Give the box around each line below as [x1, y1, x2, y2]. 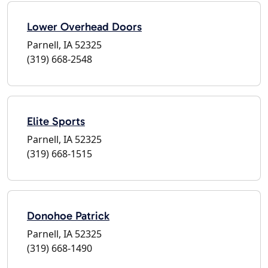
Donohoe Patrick [27, 208, 109, 223]
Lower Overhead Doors [27, 19, 142, 33]
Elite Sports [27, 114, 85, 128]
